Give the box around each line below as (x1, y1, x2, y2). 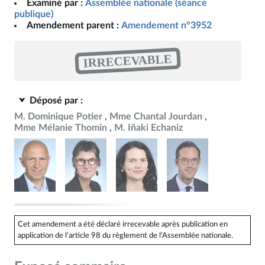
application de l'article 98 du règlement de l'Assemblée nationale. (17, 231, 233, 239)
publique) (14, 9, 53, 19)
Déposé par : (30, 96, 83, 105)
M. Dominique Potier (14, 112, 102, 121)
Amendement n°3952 (121, 21, 212, 30)
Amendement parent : (27, 21, 119, 30)
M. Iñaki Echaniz (114, 123, 183, 132)
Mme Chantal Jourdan (109, 112, 202, 121)
